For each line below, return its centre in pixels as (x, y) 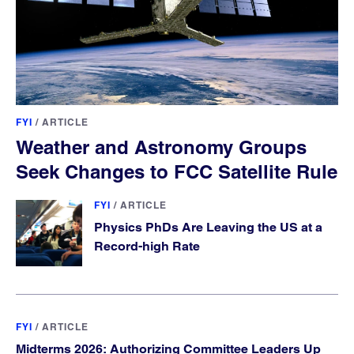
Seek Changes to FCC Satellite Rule (177, 172)
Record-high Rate (147, 247)
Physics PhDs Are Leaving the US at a (208, 228)
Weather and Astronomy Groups (161, 147)
